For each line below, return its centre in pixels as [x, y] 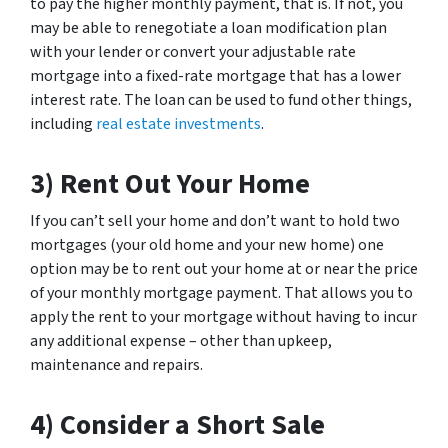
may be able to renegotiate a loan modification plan [208, 28]
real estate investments [178, 124]
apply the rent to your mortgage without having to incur [223, 317]
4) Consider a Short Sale [177, 425]
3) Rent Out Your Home [170, 184]
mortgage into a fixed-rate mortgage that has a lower [215, 76]
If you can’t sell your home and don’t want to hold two [215, 221]
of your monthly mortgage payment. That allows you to [221, 293]
